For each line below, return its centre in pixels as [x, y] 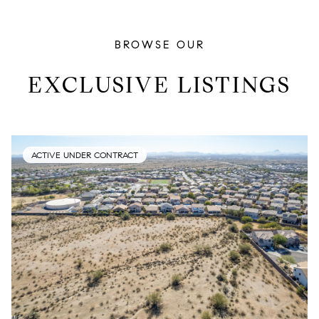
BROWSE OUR [159, 45]
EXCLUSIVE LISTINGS [159, 85]
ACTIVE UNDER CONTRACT [85, 155]
